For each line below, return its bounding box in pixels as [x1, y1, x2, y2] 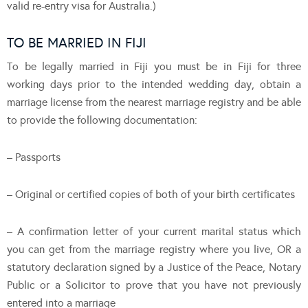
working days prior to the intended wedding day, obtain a [7, 77, 301, 91]
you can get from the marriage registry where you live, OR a [7, 242, 301, 256]
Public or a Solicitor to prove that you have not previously [7, 278, 301, 291]
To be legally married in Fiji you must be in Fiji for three [7, 59, 301, 73]
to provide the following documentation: [7, 113, 197, 126]
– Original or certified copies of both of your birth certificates [7, 187, 295, 201]
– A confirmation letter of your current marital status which [7, 224, 301, 238]
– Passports [7, 150, 60, 164]
